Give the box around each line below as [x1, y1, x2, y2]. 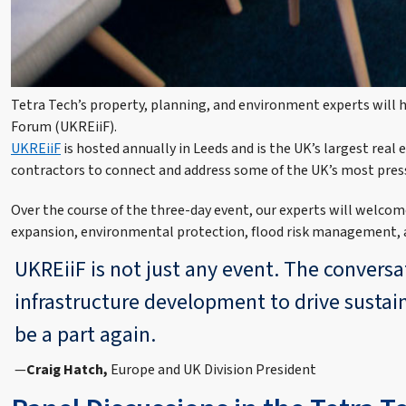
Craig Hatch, [26, 359, 111, 380]
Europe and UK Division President [111, 359, 316, 380]
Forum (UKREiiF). [11, 116, 117, 137]
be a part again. [14, 318, 156, 351]
